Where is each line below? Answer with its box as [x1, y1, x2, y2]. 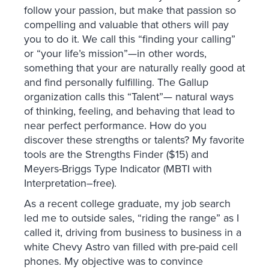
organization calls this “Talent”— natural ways [24, 89, 234, 105]
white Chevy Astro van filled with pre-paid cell [24, 239, 238, 255]
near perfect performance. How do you [24, 118, 207, 134]
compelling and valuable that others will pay [24, 17, 229, 33]
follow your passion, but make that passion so [24, 2, 236, 19]
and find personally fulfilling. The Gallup [24, 74, 208, 91]
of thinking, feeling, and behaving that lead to [24, 103, 235, 119]
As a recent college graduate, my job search [24, 196, 231, 212]
